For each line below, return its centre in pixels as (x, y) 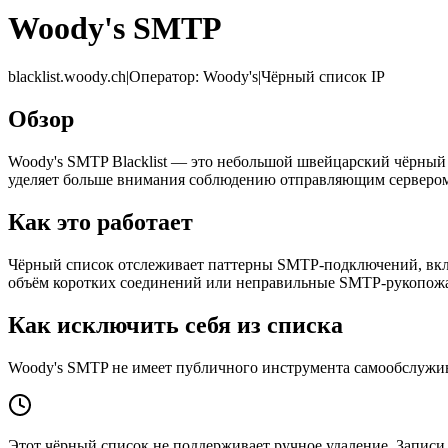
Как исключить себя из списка (175, 324)
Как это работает (100, 221)
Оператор (162, 77)
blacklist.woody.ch (67, 77)
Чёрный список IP (323, 77)
